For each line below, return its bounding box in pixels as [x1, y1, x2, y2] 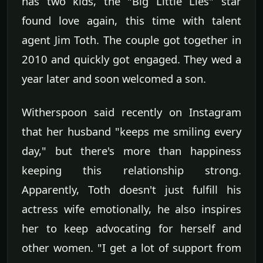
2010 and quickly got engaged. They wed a [22, 51, 241, 66]
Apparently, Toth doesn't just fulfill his [22, 181, 241, 197]
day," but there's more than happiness [22, 143, 241, 158]
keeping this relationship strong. [22, 162, 241, 177]
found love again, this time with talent [22, 12, 241, 28]
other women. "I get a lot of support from [22, 240, 241, 255]
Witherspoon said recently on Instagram [22, 104, 241, 119]
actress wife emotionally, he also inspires [22, 201, 241, 216]
